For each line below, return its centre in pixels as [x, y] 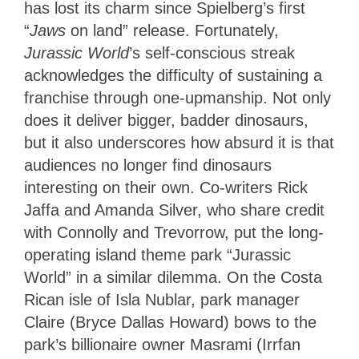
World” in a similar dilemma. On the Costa [173, 278]
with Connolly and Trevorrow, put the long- [174, 233]
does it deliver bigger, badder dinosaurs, [166, 121]
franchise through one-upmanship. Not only [177, 98]
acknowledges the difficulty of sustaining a [173, 76]
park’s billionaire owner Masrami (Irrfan [162, 345]
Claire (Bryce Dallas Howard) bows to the [170, 323]
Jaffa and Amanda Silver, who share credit [174, 210]
